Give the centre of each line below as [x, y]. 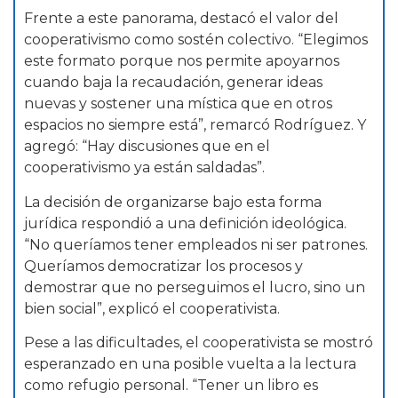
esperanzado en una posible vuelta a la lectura [190, 364]
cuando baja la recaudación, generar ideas [173, 83]
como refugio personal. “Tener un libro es [171, 386]
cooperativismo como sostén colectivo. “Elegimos [196, 40]
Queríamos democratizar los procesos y [163, 266]
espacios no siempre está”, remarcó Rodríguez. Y [195, 125]
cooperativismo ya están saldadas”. [144, 168]
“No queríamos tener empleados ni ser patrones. [196, 244]
